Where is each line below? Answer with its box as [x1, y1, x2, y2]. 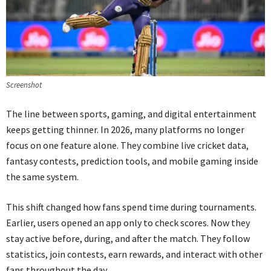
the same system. [6, 170, 79, 183]
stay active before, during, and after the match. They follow [6, 232, 250, 244]
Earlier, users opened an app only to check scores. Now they [6, 216, 250, 229]
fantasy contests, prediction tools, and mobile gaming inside [6, 154, 258, 167]
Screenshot [6, 79, 42, 90]
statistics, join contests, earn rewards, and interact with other [6, 247, 263, 260]
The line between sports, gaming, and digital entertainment [6, 107, 256, 120]
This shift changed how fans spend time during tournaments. [6, 200, 256, 213]
